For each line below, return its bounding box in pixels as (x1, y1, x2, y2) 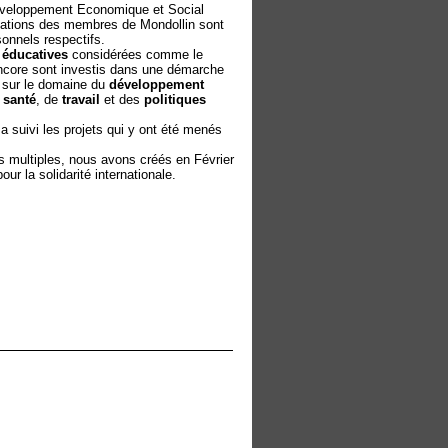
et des (99, 92, 144, 107)
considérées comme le (67, 47, 203, 62)
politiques (143, 92, 206, 107)
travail (61, 92, 100, 107)
